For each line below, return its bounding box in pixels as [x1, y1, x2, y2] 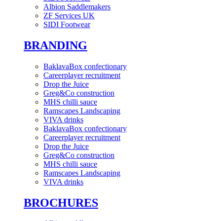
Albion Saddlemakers [43, 2, 110, 11]
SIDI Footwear [43, 20, 90, 29]
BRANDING [24, 38, 87, 52]
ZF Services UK [43, 11, 95, 20]
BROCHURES [24, 196, 98, 209]
